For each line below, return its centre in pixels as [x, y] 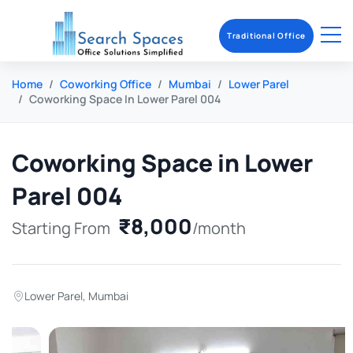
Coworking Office [106, 84]
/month [219, 228]
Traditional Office [266, 35]
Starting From [61, 228]
